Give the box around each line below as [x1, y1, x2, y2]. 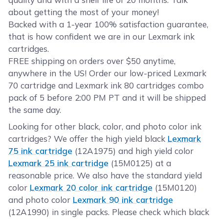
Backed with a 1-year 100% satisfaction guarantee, [8, 19, 209, 29]
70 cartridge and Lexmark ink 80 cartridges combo [8, 80, 204, 90]
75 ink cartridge [8, 145, 73, 156]
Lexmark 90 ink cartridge [73, 194, 174, 205]
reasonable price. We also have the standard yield [8, 170, 202, 180]
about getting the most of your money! [8, 7, 159, 17]
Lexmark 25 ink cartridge [8, 157, 109, 168]
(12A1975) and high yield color [72, 145, 194, 156]
